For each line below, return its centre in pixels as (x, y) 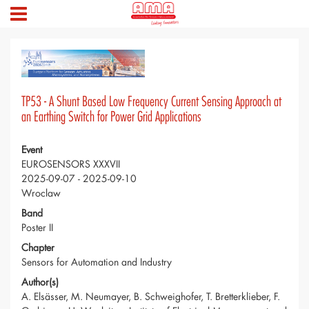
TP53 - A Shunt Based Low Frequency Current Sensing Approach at (151, 102)
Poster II (37, 228)
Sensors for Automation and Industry (97, 262)
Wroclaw (41, 193)
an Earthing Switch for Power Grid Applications (111, 117)
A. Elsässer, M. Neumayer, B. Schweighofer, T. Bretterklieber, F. (151, 297)
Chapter (38, 248)
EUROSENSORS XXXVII (71, 164)
